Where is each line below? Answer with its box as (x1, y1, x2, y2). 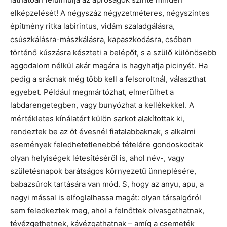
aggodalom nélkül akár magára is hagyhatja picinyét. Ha (10, 61, 208, 71)
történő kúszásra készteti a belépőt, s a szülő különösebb (10, 48, 216, 58)
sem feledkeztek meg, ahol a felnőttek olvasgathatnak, (10, 206, 204, 216)
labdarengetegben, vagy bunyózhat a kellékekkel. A (10, 100, 194, 110)
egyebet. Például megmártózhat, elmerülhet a (10, 87, 174, 97)
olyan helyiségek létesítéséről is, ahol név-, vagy (10, 153, 184, 163)
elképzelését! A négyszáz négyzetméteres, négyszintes (10, 8, 210, 18)
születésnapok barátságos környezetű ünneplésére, (10, 166, 196, 176)
